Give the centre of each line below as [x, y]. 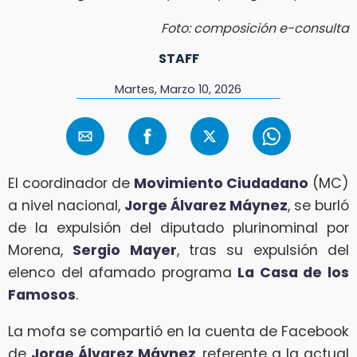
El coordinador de [71, 184]
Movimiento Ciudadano [221, 184]
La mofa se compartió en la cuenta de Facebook [178, 331]
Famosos [42, 295]
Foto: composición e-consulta [255, 28]
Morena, [41, 251]
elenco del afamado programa [123, 273]
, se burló [318, 206]
